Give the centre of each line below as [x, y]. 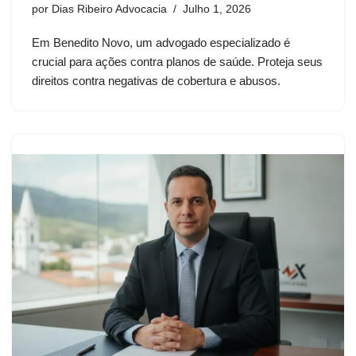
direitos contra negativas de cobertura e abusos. [156, 81]
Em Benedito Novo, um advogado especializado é [161, 43]
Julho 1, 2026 [217, 10]
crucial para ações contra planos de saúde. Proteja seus [177, 62]
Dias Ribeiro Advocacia [109, 10]
